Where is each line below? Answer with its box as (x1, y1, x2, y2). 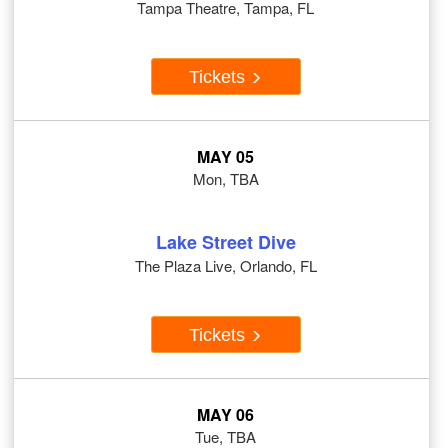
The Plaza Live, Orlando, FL (134, 255, 317, 277)
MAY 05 (197, 145, 254, 169)
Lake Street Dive (155, 229, 296, 256)
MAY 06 (197, 403, 254, 427)
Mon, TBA (192, 168, 259, 190)
